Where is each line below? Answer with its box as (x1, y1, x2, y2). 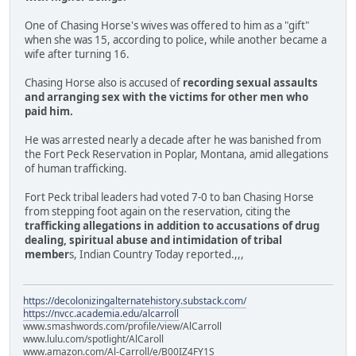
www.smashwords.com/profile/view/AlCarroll (23, 319, 222, 334)
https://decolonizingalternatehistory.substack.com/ (23, 294, 246, 308)
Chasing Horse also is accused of (25, 75, 183, 91)
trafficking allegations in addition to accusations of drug (25, 219, 319, 234)
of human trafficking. (25, 161, 127, 176)
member (25, 247, 69, 262)
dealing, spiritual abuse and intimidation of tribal (25, 233, 282, 248)
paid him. (25, 104, 73, 119)
